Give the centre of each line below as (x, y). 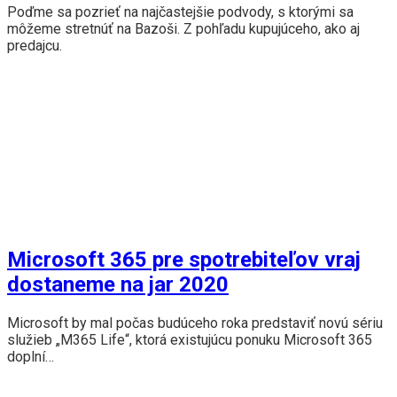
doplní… (31, 357)
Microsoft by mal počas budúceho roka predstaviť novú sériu (195, 323)
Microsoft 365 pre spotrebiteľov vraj (184, 260)
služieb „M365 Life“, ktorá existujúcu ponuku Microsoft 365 (190, 340)
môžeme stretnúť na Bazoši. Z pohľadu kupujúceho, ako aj (183, 28)
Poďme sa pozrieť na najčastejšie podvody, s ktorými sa (180, 12)
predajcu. (35, 45)
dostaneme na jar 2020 (118, 285)
